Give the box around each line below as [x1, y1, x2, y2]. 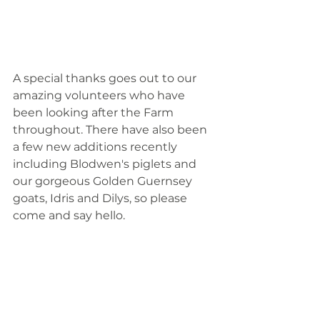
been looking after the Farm [13, 106, 176, 119]
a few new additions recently [13, 140, 180, 154]
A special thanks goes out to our [13, 71, 199, 85]
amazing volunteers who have [13, 89, 188, 102]
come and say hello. [13, 209, 128, 222]
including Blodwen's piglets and [13, 157, 199, 171]
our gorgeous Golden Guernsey [13, 174, 195, 188]
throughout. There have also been [13, 123, 210, 136]
